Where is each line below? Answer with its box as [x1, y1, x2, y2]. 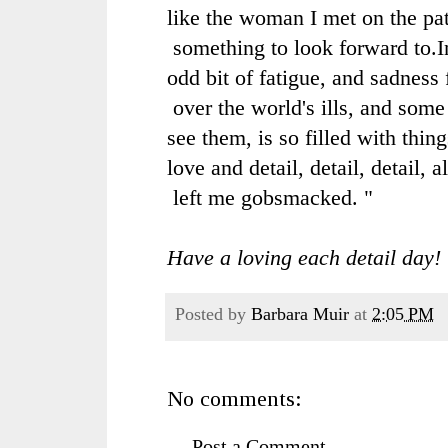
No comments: [167, 385, 302, 411]
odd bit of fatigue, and [167, 64, 370, 90]
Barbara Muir [251, 304, 349, 325]
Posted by [175, 304, 251, 325]
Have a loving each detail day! [167, 244, 441, 270]
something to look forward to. [167, 34, 437, 60]
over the [167, 94, 251, 120]
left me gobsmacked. [167, 184, 358, 210]
